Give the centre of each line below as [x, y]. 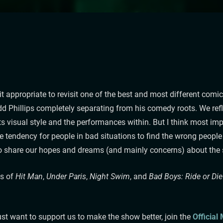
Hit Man [29, 176]
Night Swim [110, 176]
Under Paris [66, 176]
